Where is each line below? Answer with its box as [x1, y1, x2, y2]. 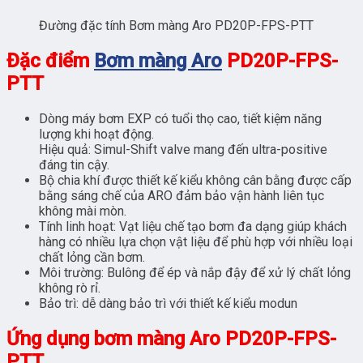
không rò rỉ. [39, 280, 100, 296]
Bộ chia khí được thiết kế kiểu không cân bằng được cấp [39, 172, 352, 188]
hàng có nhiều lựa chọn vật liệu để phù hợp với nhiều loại [39, 233, 352, 250]
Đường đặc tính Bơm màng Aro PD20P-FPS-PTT [39, 17, 314, 33]
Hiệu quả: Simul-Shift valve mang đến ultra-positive [39, 141, 327, 157]
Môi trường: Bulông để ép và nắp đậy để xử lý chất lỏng [39, 264, 351, 280]
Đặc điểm [6, 49, 94, 72]
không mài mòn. [39, 203, 126, 219]
